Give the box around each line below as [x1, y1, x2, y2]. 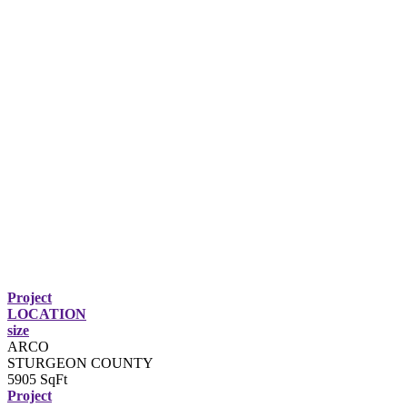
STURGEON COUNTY [7, 355, 154, 371]
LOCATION [7, 306, 86, 322]
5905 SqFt [7, 372, 67, 387]
